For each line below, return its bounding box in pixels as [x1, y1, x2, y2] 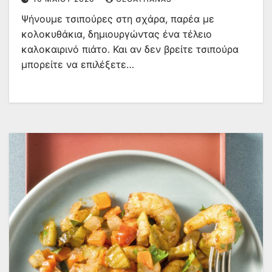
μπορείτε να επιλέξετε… [21, 58, 134, 71]
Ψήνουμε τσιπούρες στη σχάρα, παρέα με [21, 13, 214, 25]
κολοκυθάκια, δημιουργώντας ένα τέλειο [21, 28, 212, 41]
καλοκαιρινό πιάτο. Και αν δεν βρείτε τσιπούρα [21, 43, 239, 56]
